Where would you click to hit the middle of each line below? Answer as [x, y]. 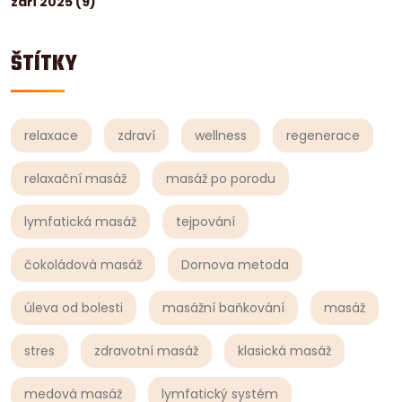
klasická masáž [284, 350]
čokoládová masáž [83, 264]
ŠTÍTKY [44, 64]
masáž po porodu [221, 178]
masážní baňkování [223, 307]
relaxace [51, 135]
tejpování [205, 221]
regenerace [323, 135]
